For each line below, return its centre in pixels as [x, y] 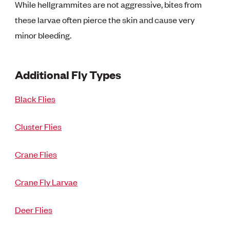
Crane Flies [36, 154]
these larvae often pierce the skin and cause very [105, 19]
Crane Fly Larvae [46, 181]
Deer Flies [34, 209]
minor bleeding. [43, 35]
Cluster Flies [39, 126]
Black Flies [35, 98]
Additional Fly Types [68, 74]
